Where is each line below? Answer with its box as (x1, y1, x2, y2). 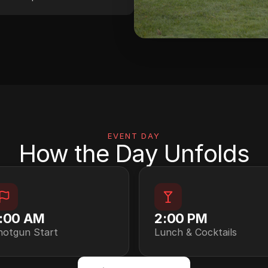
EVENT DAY (108, 131, 160, 141)
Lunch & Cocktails (154, 226, 237, 238)
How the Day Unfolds (18, 139, 250, 168)
